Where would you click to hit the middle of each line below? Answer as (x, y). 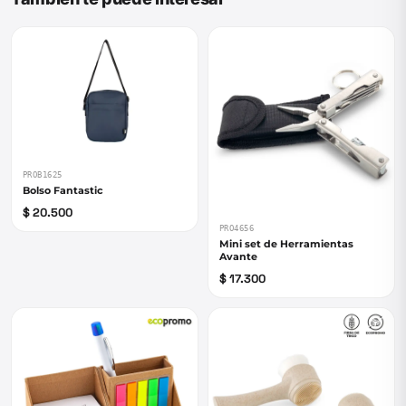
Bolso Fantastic (63, 190)
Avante (238, 256)
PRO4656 (237, 228)
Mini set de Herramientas (286, 244)
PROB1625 (43, 175)
